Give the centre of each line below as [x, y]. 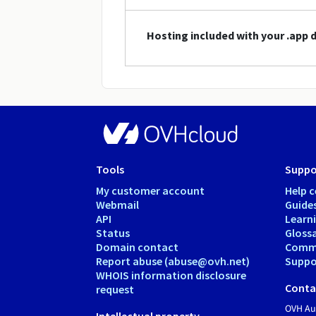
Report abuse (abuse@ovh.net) [173, 261]
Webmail [117, 204]
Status [113, 232]
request [115, 289]
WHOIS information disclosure [171, 275]
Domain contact [137, 247]
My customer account [150, 190]
